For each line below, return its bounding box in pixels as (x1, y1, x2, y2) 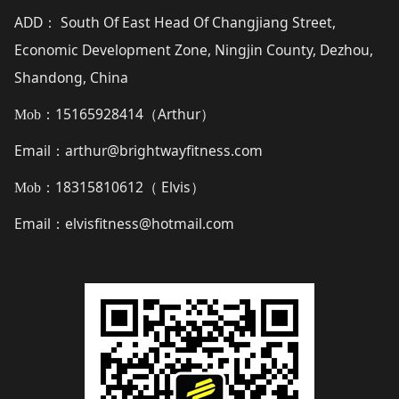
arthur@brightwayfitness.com (64, 140, 263, 160)
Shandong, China (13, 67, 128, 87)
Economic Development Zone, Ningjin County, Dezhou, (13, 39, 373, 60)
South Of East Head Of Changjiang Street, (56, 12, 336, 32)
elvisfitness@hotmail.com (64, 213, 234, 233)
